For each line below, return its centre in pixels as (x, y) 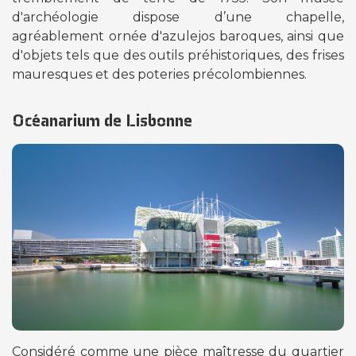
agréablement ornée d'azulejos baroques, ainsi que (178, 36)
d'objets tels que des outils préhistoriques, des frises (178, 55)
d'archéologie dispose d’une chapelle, (178, 17)
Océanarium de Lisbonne (102, 120)
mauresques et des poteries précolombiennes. (159, 74)
